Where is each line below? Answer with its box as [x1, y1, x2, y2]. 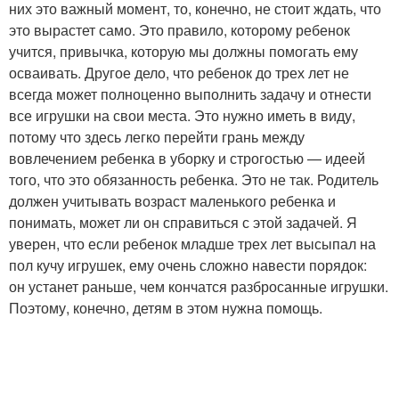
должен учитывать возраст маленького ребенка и [9, 191, 336, 211]
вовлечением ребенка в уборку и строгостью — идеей [9, 148, 365, 168]
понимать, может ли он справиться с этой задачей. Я [9, 212, 357, 232]
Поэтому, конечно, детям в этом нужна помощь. [9, 297, 322, 318]
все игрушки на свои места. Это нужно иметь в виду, [9, 105, 355, 126]
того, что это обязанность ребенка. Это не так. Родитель [9, 169, 379, 190]
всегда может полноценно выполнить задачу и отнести [9, 84, 371, 104]
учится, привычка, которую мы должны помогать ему [9, 41, 358, 61]
